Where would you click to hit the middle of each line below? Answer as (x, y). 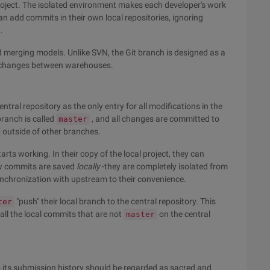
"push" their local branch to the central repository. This (115, 201)
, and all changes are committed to (155, 119)
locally (88, 166)
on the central (184, 214)
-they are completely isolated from (164, 166)
